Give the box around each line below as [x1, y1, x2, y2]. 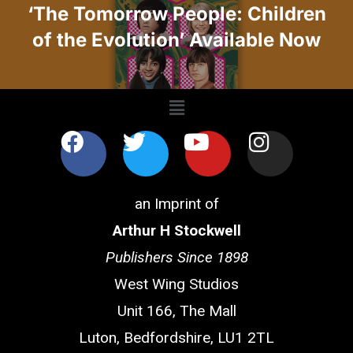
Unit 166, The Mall [117, 301, 236, 320]
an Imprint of [134, 194, 219, 213]
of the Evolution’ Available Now [32, 28, 321, 52]
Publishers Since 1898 [105, 247, 248, 266]
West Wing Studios [114, 274, 239, 293]
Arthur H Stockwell [112, 221, 241, 240]
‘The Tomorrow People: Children [27, 2, 326, 26]
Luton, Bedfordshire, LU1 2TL [79, 328, 274, 347]
